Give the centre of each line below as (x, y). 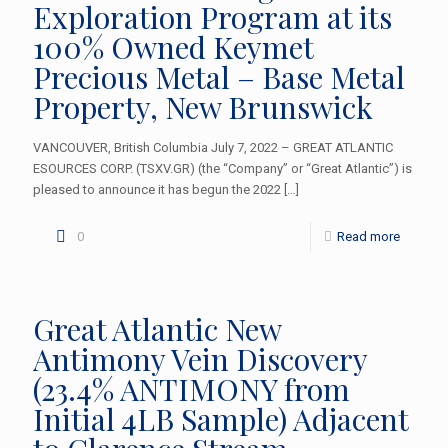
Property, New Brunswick (203, 106)
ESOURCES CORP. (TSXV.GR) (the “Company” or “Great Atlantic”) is (222, 168)
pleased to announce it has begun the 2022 (157, 189)
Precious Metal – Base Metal (219, 76)
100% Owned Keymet (173, 46)
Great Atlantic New (157, 328)
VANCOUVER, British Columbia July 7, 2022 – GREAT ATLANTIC (213, 147)
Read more (368, 236)
